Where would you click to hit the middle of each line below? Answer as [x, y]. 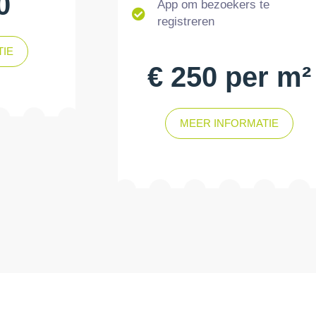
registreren [186, 22]
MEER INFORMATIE [230, 123]
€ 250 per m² [230, 77]
